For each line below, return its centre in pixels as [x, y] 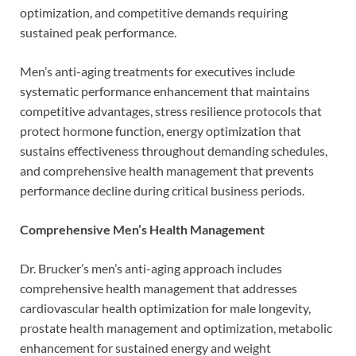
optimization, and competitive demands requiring [154, 12]
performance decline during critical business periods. [162, 190]
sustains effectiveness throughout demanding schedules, [174, 150]
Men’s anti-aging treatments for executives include [157, 71]
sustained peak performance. [98, 32]
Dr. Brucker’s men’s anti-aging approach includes [151, 268]
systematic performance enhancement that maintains [165, 91]
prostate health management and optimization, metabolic [176, 327]
